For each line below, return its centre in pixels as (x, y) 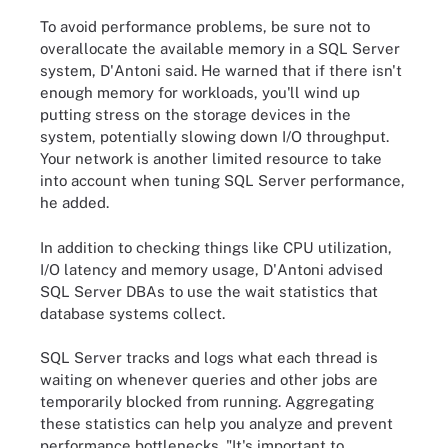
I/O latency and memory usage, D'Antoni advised (211, 269)
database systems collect (131, 313)
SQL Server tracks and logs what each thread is (209, 357)
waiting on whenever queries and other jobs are (209, 379)
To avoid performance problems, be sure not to (205, 26)
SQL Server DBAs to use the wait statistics (192, 291)
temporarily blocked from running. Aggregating (207, 401)
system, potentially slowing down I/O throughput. (214, 136)
